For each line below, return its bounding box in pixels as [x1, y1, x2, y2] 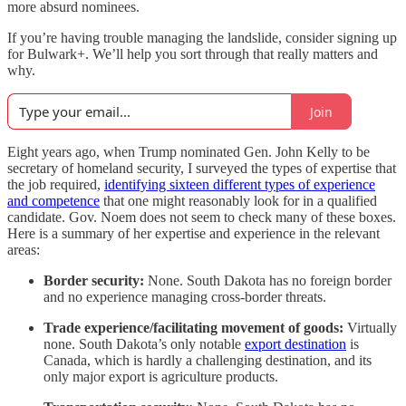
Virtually [343, 320, 397, 335]
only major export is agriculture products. [43, 369, 278, 384]
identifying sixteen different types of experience [104, 177, 375, 192]
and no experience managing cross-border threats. [43, 289, 326, 304]
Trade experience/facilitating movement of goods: [43, 320, 343, 335]
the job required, [7, 177, 104, 192]
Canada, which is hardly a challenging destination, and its [43, 353, 372, 368]
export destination [245, 336, 346, 352]
